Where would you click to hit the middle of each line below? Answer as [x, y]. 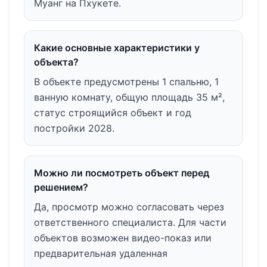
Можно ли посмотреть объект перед [122, 173]
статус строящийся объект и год [113, 112]
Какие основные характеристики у [117, 47]
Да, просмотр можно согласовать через [129, 207]
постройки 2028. [74, 128]
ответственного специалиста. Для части [130, 222]
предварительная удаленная [101, 253]
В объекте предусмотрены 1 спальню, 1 [126, 81]
